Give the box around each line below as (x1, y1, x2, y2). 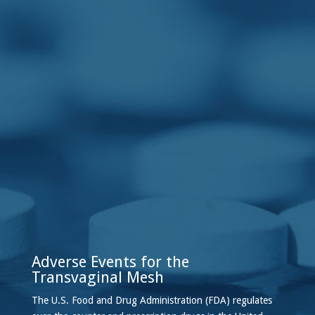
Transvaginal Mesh (31, 269, 164, 286)
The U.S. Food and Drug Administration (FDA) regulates (31, 295, 272, 306)
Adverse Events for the (31, 253, 189, 271)
